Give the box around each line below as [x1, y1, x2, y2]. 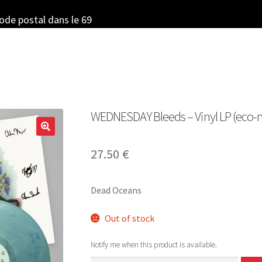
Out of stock [105, 212, 155, 224]
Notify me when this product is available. [90, 240, 217, 250]
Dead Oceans [90, 184, 142, 196]
